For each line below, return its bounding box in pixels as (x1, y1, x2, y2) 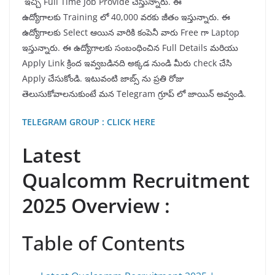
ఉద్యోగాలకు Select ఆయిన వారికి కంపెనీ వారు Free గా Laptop (22, 26, 239, 39)
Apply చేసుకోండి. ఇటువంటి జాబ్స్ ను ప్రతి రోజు (22, 72, 184, 85)
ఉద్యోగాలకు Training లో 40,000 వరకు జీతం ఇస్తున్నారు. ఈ (22, 11, 230, 23)
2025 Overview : (22, 192, 170, 219)
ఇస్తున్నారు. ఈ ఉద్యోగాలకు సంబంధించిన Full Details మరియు (22, 42, 238, 54)
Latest (22, 142, 81, 169)
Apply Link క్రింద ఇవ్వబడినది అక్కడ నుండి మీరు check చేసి (22, 57, 232, 69)
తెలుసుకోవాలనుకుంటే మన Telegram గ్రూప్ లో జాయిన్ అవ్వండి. (22, 88, 246, 100)
